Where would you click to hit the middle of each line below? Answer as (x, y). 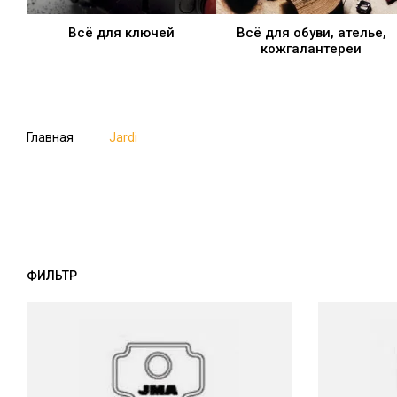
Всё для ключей (121, 33)
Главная (50, 138)
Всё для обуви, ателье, (311, 33)
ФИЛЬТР (52, 276)
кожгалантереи (311, 49)
